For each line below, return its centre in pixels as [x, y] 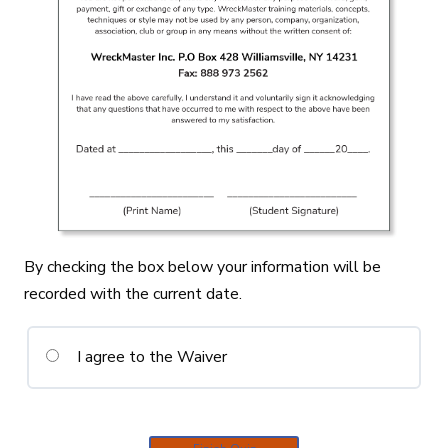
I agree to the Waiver [150, 357]
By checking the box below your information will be [202, 267]
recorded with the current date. [133, 294]
